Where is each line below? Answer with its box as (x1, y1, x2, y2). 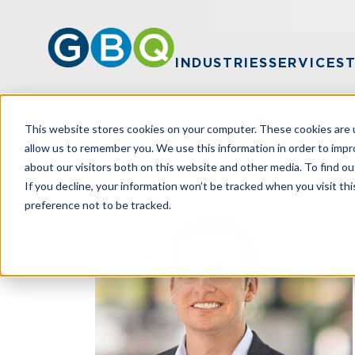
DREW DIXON (209, 124, 293, 136)
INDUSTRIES (174, 55, 269, 71)
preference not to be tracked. (24, 197, 171, 212)
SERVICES (269, 55, 345, 71)
